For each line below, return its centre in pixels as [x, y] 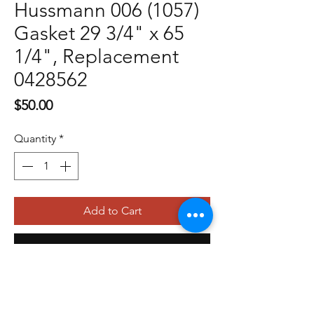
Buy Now [112, 247]
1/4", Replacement [96, 56]
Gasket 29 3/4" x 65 [99, 33]
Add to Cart [112, 210]
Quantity [35, 138]
